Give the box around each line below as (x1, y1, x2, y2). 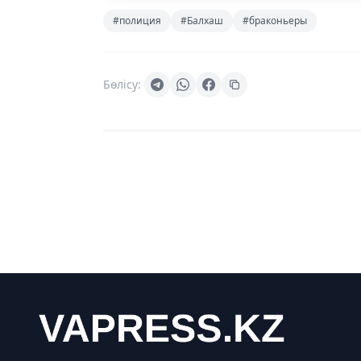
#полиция (113, 13, 161, 27)
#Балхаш (180, 13, 223, 27)
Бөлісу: (103, 76, 141, 92)
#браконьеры (243, 13, 307, 27)
